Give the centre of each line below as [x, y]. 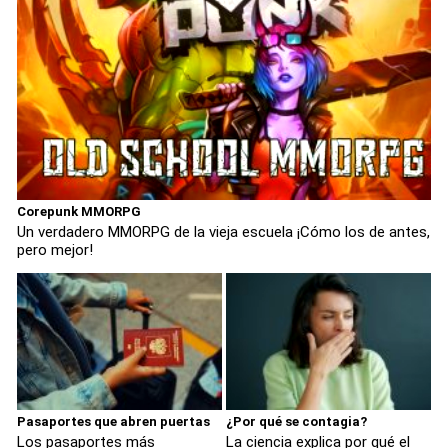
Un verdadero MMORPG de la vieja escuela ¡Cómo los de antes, [223, 232]
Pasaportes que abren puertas [113, 421]
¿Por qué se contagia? [296, 421]
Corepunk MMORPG [79, 212]
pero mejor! [55, 250]
